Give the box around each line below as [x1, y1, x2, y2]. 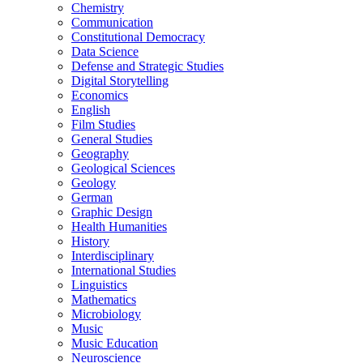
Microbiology [71, 306, 141, 321]
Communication [71, 15, 153, 29]
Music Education [71, 335, 158, 350]
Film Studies [71, 117, 135, 131]
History [71, 233, 109, 248]
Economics [71, 88, 128, 102]
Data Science [71, 44, 139, 58]
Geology [71, 175, 116, 190]
